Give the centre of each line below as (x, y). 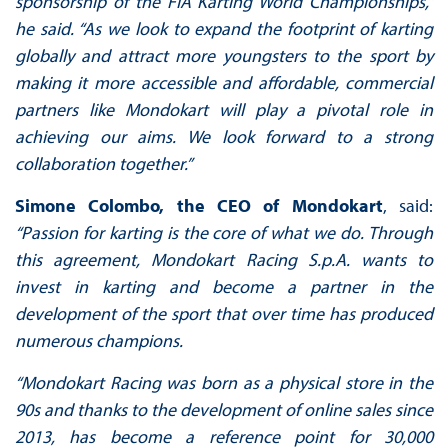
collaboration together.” (103, 163)
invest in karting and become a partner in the (224, 286)
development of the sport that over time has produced (224, 313)
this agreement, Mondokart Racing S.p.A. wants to (224, 259)
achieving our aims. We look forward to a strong (224, 136)
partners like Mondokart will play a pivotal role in (224, 109)
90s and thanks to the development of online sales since (224, 409)
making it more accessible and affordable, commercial (224, 82)
